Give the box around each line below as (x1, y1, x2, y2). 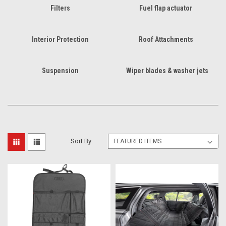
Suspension (42, 66, 79, 75)
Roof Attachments (138, 35, 193, 43)
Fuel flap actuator (139, 4, 192, 12)
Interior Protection (32, 35, 89, 43)
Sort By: (71, 137, 93, 145)
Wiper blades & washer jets (126, 66, 208, 75)
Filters (50, 4, 70, 12)
